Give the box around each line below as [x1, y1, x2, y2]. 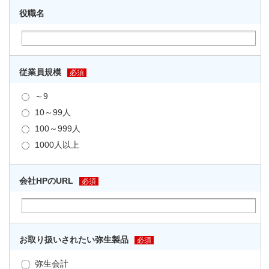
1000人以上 [32, 140, 79, 150]
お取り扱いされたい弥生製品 [19, 235, 128, 245]
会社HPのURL [19, 176, 73, 186]
